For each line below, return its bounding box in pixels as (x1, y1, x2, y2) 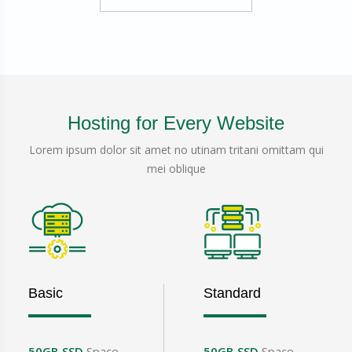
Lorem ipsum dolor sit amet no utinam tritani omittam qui (28, 142, 324, 158)
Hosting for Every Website (68, 112, 284, 134)
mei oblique (146, 161, 206, 177)
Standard (203, 285, 261, 302)
